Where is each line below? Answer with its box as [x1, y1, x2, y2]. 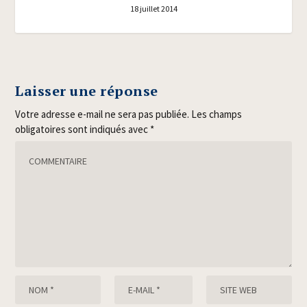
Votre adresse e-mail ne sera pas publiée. [15, 107, 190, 121]
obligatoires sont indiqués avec [15, 122, 151, 136]
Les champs [191, 107, 243, 121]
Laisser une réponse [15, 81, 158, 100]
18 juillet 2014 [130, 3, 177, 14]
